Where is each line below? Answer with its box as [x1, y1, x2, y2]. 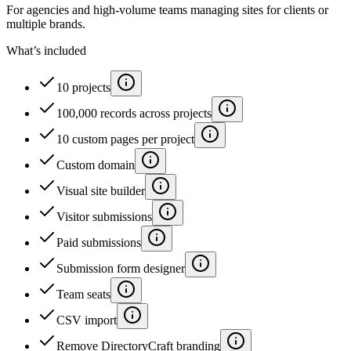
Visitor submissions [56, 210, 152, 223]
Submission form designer [56, 262, 185, 275]
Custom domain [56, 158, 135, 172]
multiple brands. [6, 17, 85, 31]
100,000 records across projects [56, 107, 212, 120]
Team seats [56, 288, 110, 301]
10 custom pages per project [56, 132, 194, 146]
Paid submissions [56, 236, 141, 249]
